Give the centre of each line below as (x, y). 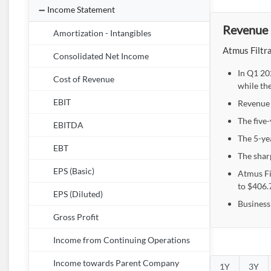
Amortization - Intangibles (102, 33)
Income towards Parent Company (116, 263)
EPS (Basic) (74, 171)
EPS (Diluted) (78, 194)
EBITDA (68, 125)
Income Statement (81, 9)
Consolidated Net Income (101, 56)
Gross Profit (76, 217)
